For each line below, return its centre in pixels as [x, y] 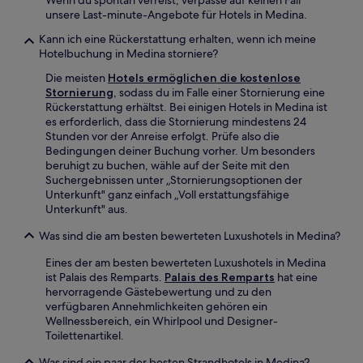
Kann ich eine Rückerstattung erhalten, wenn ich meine [177, 39]
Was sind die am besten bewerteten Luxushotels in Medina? [190, 236]
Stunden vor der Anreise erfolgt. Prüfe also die [162, 137]
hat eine [296, 278]
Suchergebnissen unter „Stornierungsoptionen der [174, 180]
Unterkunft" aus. [87, 209]
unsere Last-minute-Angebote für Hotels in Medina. [176, 15]
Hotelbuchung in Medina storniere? [128, 54]
